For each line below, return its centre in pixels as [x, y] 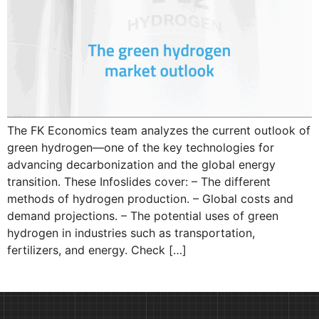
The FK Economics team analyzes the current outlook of [159, 131]
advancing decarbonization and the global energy [141, 165]
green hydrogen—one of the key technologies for [141, 148]
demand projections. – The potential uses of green [143, 216]
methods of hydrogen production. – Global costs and [150, 199]
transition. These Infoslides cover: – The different [139, 182]
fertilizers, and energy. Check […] [97, 250]
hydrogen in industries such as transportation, [131, 233]
